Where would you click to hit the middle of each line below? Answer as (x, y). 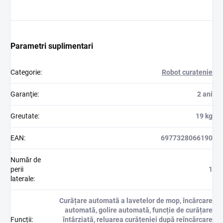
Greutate (24, 116)
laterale (22, 178)
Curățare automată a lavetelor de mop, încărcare (136, 200)
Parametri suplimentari (52, 46)
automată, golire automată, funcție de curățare (139, 210)
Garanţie (24, 94)
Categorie (25, 72)
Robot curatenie (187, 72)
